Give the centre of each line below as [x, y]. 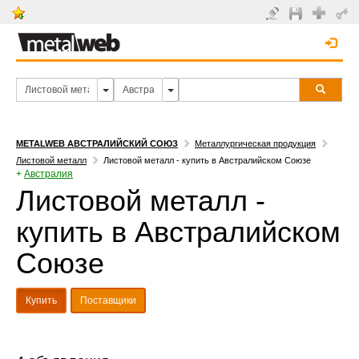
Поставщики [108, 301]
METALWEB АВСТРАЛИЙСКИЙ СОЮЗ [97, 143]
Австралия [48, 174]
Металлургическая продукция [255, 143]
